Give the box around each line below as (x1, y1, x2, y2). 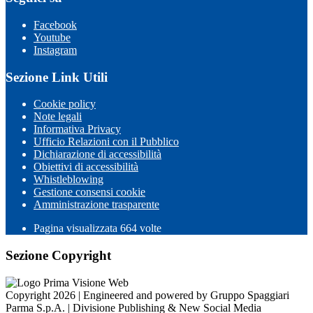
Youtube (34, 31, 71, 43)
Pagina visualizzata (34, 222, 120, 235)
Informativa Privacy (34, 123, 121, 136)
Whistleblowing (34, 173, 103, 186)
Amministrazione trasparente (34, 198, 159, 211)
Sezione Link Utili (6, 69, 108, 85)
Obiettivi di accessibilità (34, 161, 138, 173)
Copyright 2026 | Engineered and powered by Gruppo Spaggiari (6, 289, 289, 301)
